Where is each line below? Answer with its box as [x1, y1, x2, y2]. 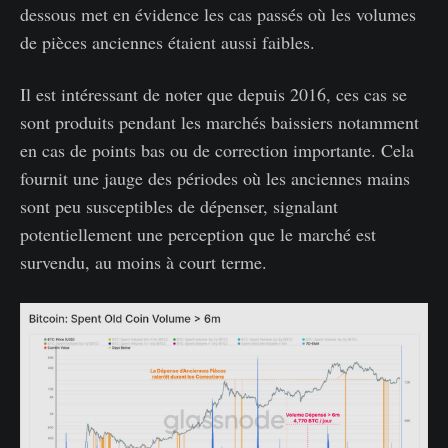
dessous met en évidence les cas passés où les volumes [20, 2, 416, 27]
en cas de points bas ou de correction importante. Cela [20, 138, 414, 163]
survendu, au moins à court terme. [20, 250, 267, 275]
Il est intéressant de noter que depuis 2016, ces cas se [20, 82, 407, 107]
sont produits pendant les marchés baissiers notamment [20, 110, 419, 135]
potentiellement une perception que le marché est [20, 222, 376, 247]
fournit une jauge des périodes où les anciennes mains [20, 166, 410, 191]
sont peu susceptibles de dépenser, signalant [20, 194, 338, 219]
